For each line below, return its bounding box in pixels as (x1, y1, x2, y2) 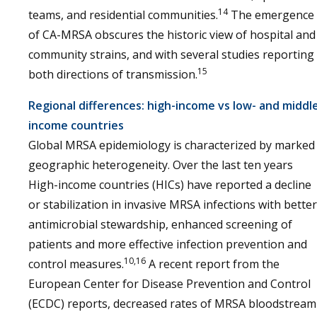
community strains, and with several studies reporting (28, 47, 314, 62)
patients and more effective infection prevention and (28, 236, 307, 252)
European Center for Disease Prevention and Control (28, 276, 311, 292)
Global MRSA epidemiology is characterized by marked (28, 137, 315, 153)
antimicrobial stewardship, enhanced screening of (28, 217, 292, 232)
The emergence (228, 7, 314, 23)
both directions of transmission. (28, 67, 197, 82)
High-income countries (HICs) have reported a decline (28, 177, 311, 192)
